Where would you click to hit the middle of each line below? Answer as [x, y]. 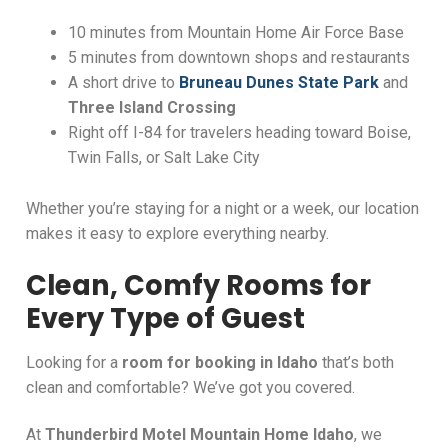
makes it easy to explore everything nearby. [177, 234]
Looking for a [74, 362]
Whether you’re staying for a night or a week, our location [222, 209]
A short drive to [123, 83]
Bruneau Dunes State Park [278, 83]
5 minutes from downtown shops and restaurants [238, 58]
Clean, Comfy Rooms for [198, 285]
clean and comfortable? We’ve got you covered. [190, 387]
